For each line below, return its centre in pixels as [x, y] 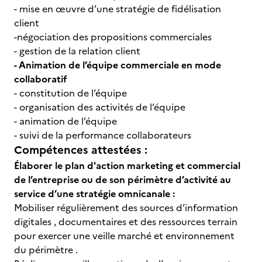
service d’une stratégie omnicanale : [96, 194]
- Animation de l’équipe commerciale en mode [118, 65]
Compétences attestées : [81, 150]
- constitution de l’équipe [70, 93]
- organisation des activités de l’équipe [100, 107]
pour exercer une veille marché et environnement [125, 236]
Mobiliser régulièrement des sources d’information [126, 208]
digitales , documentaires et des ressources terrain [126, 222]
